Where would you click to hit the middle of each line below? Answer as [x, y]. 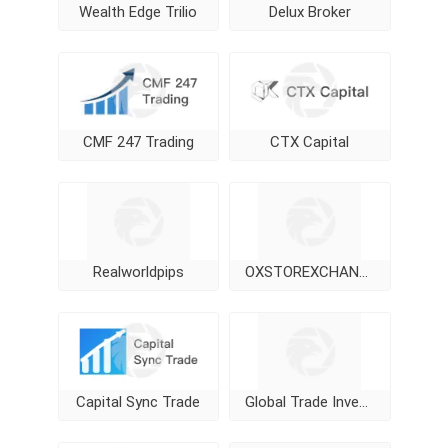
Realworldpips [138, 272]
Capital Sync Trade [138, 402]
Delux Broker [309, 12]
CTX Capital [310, 142]
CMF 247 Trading [138, 142]
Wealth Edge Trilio [138, 12]
